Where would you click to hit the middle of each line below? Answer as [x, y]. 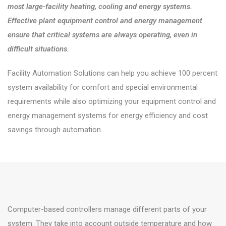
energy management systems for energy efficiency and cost [108, 116]
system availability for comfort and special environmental [103, 87]
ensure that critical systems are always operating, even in [102, 35]
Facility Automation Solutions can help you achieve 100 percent [112, 73]
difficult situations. [38, 49]
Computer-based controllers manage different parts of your [107, 209]
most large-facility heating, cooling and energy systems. [100, 7]
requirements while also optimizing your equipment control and [112, 101]
